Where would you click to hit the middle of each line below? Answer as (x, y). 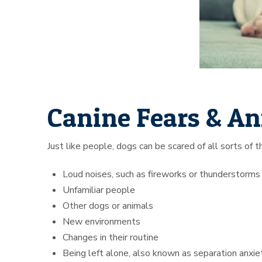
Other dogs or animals (108, 206)
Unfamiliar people (99, 190)
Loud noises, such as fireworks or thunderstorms (162, 175)
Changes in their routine (111, 238)
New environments (102, 222)
